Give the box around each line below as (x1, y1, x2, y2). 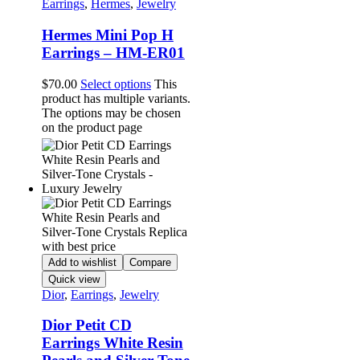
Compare (129, 256, 171, 268)
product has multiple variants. (41, 91, 190, 105)
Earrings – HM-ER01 (41, 44, 185, 62)
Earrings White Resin (41, 334, 183, 352)
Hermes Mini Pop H (41, 27, 174, 44)
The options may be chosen (41, 105, 181, 120)
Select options (80, 76, 151, 91)
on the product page (41, 120, 142, 134)
